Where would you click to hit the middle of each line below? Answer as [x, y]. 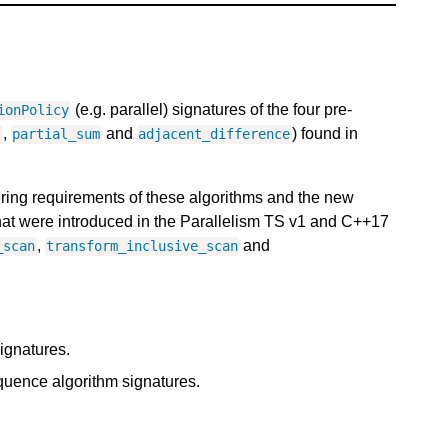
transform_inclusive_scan [141, 246]
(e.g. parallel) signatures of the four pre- [211, 110]
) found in [324, 134]
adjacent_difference [214, 134]
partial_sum [56, 134]
